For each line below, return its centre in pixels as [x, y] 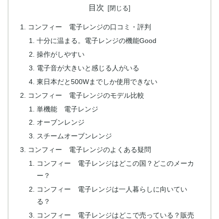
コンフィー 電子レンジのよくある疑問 [90, 150]
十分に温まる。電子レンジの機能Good [96, 41]
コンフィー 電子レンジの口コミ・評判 [90, 27]
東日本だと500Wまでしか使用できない [97, 81]
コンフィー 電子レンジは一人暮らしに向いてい [112, 189]
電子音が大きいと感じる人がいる [88, 68]
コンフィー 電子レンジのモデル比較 [86, 95]
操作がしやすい [60, 55]
